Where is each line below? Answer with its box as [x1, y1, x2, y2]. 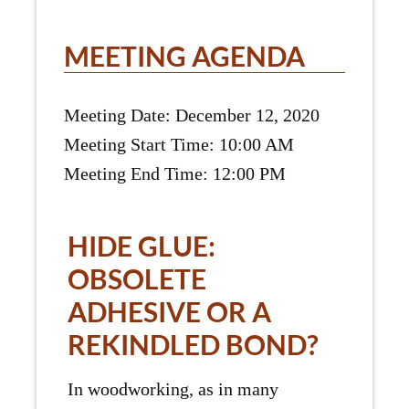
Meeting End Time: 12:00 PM [64, 163, 286, 184]
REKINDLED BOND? [68, 328, 319, 362]
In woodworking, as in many [68, 379, 278, 400]
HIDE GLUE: [68, 229, 215, 263]
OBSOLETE [68, 262, 206, 296]
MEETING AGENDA [64, 39, 305, 73]
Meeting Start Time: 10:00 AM [64, 134, 294, 155]
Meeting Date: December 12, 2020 [64, 105, 320, 126]
